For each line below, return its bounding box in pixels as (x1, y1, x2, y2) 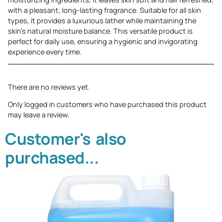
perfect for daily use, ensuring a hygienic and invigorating (8, 37, 198, 47)
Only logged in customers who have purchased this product (8, 99, 207, 109)
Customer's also (5, 128, 126, 150)
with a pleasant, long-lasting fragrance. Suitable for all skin (8, 5, 201, 15)
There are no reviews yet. (8, 82, 90, 92)
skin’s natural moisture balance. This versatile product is (8, 26, 193, 36)
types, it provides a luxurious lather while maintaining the (8, 16, 196, 26)
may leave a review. (8, 110, 69, 119)
